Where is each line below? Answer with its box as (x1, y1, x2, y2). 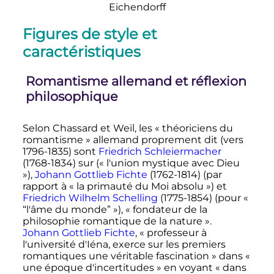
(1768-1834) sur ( (22, 157, 99, 169)
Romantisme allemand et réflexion (25, 73, 246, 89)
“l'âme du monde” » (22, 204, 118, 216)
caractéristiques (22, 42, 141, 61)
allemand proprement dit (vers (90, 134, 243, 146)
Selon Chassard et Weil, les (22, 122, 155, 135)
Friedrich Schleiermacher (98, 146, 221, 158)
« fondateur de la (125, 204, 207, 216)
